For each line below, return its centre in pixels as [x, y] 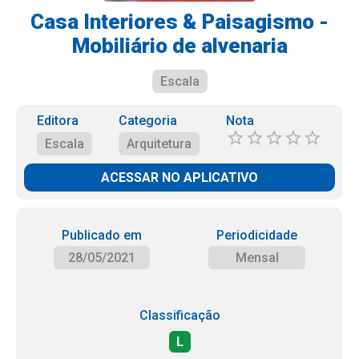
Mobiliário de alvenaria [179, 46]
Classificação [179, 315]
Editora [58, 121]
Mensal [257, 258]
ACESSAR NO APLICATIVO [179, 177]
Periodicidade [257, 235]
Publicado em [101, 235]
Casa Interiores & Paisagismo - [179, 22]
